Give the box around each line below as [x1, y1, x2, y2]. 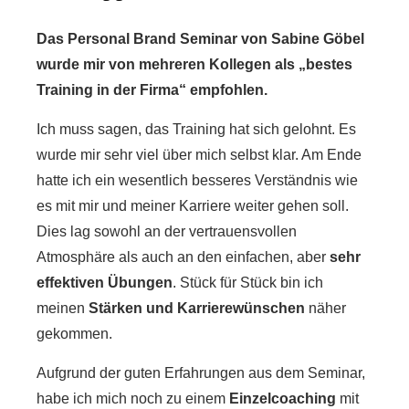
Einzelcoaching [229, 391, 336, 406]
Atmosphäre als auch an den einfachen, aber [37, 249, 330, 265]
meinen [37, 300, 89, 316]
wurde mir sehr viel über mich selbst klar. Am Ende [37, 147, 362, 163]
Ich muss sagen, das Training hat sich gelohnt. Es [37, 121, 356, 137]
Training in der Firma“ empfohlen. [37, 82, 267, 98]
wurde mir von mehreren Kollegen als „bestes [37, 57, 352, 72]
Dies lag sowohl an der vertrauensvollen [37, 224, 297, 239]
